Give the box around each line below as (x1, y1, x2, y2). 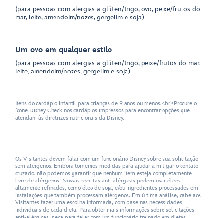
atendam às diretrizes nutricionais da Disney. (15, 114, 125, 122)
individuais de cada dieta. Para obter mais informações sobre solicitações (15, 206, 195, 214)
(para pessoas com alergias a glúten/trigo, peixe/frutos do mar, (15, 59, 200, 68)
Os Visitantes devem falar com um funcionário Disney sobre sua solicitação (15, 155, 199, 163)
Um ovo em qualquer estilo (15, 45, 112, 55)
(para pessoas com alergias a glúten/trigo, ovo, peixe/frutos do (15, 5, 200, 14)
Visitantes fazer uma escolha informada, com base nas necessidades (15, 199, 182, 206)
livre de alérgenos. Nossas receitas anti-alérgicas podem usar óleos (15, 177, 181, 184)
